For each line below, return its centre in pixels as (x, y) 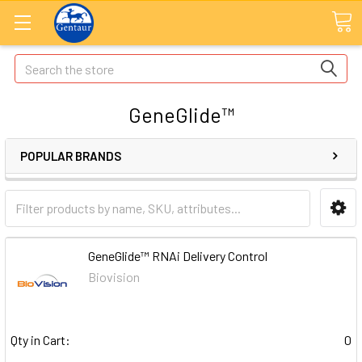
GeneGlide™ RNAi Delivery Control (178, 256)
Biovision (114, 277)
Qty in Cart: (40, 340)
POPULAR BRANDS (71, 156)
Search (33, 63)
